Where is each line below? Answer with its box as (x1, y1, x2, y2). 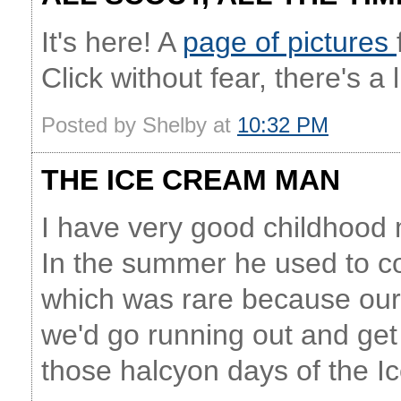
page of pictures (183, 26, 397, 58)
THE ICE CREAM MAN (41, 164, 340, 196)
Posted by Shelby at (41, 113, 237, 137)
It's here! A (41, 26, 183, 58)
